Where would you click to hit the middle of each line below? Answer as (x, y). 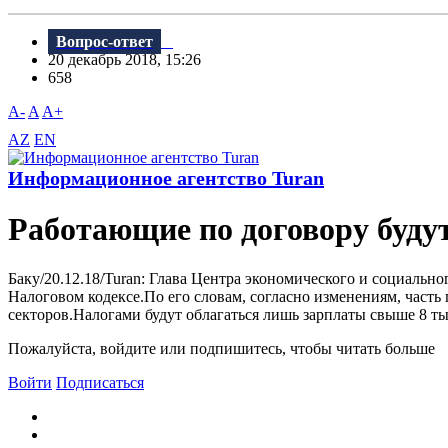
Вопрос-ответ (104, 42)
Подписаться (100, 382)
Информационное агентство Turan (166, 178)
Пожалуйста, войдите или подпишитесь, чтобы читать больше (221, 348)
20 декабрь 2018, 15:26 (130, 60)
